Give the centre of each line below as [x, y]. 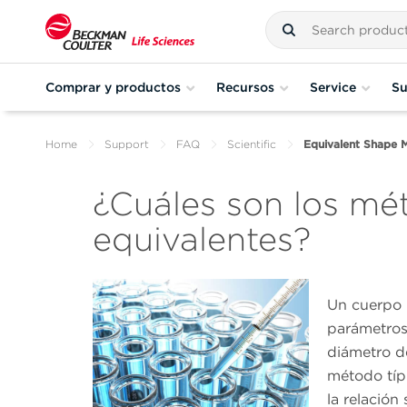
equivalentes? [202, 239]
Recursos [245, 87]
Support [127, 144]
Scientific [252, 144]
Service [333, 87]
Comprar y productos [113, 87]
